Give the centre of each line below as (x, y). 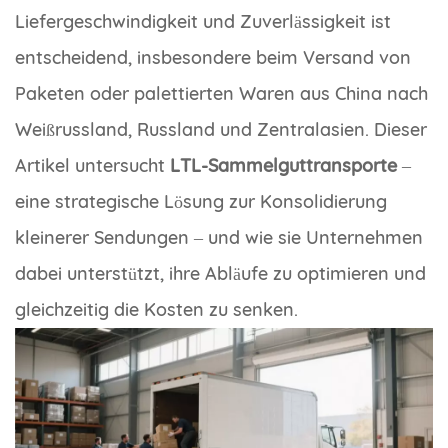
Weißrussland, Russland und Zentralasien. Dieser (221, 129)
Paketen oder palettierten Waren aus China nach (221, 93)
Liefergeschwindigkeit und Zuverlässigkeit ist (203, 21)
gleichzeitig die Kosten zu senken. (156, 309)
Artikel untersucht (92, 165)
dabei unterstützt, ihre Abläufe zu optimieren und (220, 273)
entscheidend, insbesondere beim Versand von (213, 57)
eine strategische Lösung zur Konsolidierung (201, 201)
